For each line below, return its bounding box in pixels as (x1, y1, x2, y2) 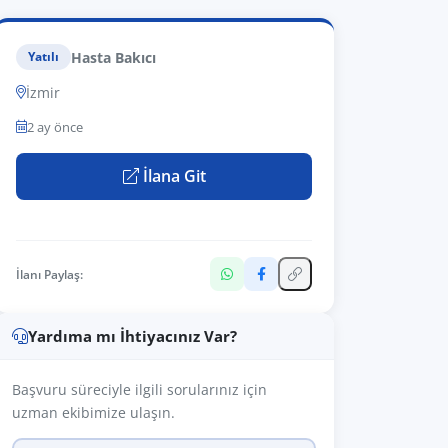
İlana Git (138, 165, 206, 187)
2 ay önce (27, 118, 83, 136)
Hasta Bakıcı (71, 47, 156, 67)
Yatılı (28, 49, 59, 64)
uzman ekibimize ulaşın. (12, 403, 175, 422)
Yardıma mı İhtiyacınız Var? (28, 326, 237, 346)
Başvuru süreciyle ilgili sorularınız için (12, 380, 267, 399)
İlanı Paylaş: (16, 265, 83, 283)
